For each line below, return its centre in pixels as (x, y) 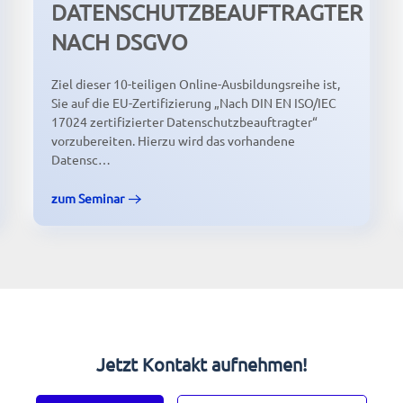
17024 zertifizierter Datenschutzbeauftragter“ (185, 122)
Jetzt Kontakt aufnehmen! (201, 364)
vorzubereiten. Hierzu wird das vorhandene (174, 141)
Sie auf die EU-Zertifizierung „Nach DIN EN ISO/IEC (194, 103)
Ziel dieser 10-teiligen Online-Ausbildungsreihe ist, (196, 84)
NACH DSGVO (120, 42)
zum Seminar (88, 198)
